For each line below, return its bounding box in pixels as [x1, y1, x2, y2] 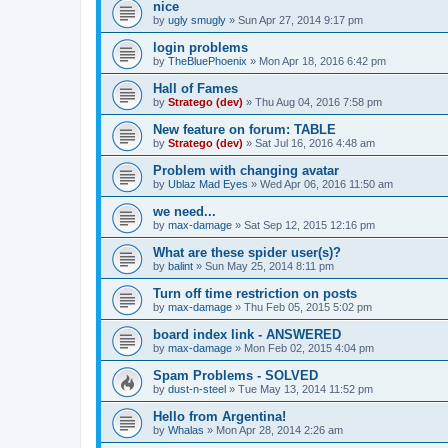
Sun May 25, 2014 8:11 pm [205, 260, 334, 273]
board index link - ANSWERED [153, 327, 341, 343]
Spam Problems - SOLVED [153, 368, 318, 384]
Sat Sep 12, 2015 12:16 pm [244, 219, 375, 232]
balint [168, 260, 193, 273]
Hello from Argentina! [153, 409, 286, 425]
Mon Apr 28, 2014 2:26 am [216, 424, 343, 437]
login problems [153, 40, 248, 56]
